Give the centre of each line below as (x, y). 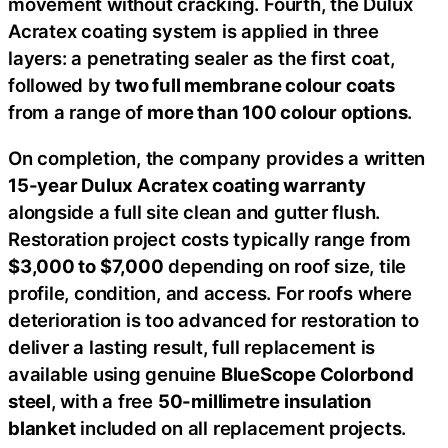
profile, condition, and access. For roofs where (210, 292)
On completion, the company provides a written (217, 157)
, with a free (104, 400)
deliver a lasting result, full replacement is (192, 346)
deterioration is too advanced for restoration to (213, 319)
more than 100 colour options (277, 112)
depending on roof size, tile (285, 265)
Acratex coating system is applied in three (193, 31)
